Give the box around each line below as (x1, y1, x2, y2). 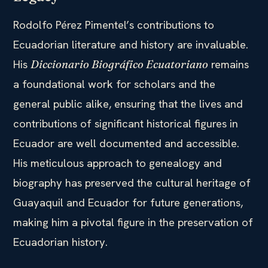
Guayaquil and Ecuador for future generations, (13, 194, 243, 210)
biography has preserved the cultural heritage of (13, 175, 251, 190)
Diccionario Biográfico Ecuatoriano (31, 57, 208, 71)
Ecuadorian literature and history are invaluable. (13, 36, 248, 52)
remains (208, 56, 249, 72)
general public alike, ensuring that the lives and (13, 96, 243, 111)
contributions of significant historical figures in (13, 115, 238, 131)
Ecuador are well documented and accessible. (13, 135, 239, 151)
